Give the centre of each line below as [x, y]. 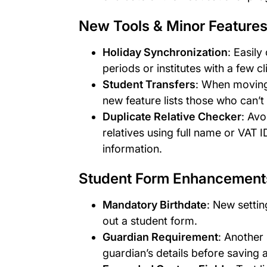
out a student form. [150, 221]
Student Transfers [149, 84]
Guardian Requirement [160, 237]
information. [132, 148]
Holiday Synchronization [165, 52]
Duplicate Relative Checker [172, 116]
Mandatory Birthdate [155, 204]
